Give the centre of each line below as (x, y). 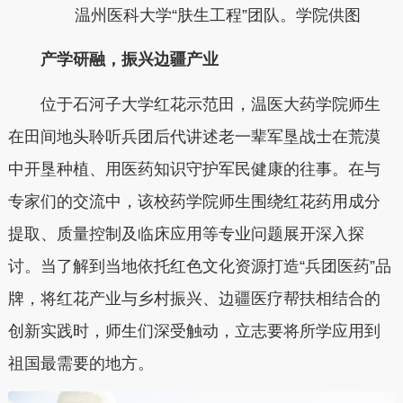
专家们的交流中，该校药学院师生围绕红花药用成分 (194, 201)
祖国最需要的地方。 (81, 363)
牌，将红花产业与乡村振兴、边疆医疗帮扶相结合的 (194, 298)
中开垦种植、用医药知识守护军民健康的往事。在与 (194, 169)
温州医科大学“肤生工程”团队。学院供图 (201, 15)
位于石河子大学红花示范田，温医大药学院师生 (194, 104)
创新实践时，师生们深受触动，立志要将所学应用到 (194, 331)
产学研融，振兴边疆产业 (121, 59)
